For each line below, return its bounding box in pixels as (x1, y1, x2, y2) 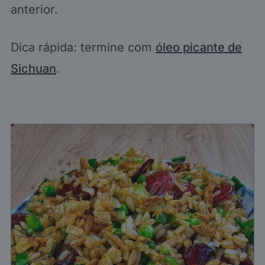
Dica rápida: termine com (10, 40, 156, 55)
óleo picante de (155, 40, 242, 55)
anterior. (10, 2, 58, 17)
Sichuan (10, 62, 56, 76)
